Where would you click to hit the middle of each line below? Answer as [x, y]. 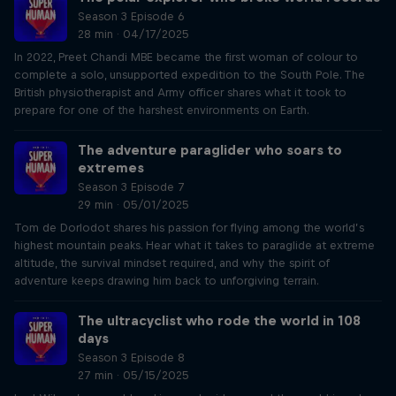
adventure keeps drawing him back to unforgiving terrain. [167, 281]
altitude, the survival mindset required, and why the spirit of [172, 263]
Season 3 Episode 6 [131, 16]
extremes [111, 168]
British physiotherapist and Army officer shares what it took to [180, 92]
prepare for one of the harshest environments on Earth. [162, 110]
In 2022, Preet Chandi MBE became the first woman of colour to [186, 57]
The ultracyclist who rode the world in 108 [219, 320]
